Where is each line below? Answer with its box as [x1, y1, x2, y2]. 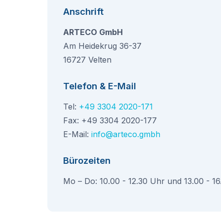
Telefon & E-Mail [63, 80, 136, 91]
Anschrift [63, 6, 104, 17]
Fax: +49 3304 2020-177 [63, 115, 157, 125]
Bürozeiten [63, 155, 110, 166]
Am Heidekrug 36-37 [63, 41, 142, 51]
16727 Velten [63, 55, 111, 65]
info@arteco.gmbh [91, 129, 160, 139]
